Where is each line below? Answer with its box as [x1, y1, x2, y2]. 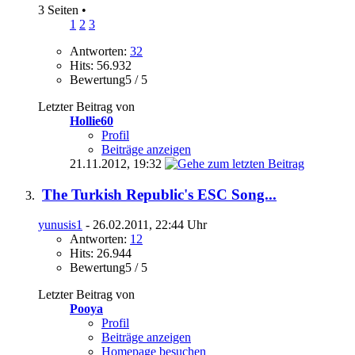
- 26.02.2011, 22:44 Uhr [82, 218, 207, 232]
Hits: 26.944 [70, 246, 132, 261]
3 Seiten [38, 2, 82, 17]
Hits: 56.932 [70, 58, 132, 72]
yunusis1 [38, 218, 82, 232]
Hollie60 [70, 113, 113, 128]
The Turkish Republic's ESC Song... [42, 185, 277, 203]
